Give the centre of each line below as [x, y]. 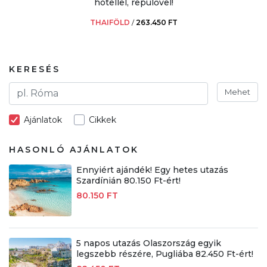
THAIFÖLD [110, 22]
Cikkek [103, 119]
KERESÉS [35, 69]
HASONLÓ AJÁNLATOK [74, 149]
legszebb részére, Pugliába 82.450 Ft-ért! [164, 254]
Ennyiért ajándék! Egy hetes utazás [152, 170]
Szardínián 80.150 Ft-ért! [128, 180]
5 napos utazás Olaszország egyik [148, 243]
